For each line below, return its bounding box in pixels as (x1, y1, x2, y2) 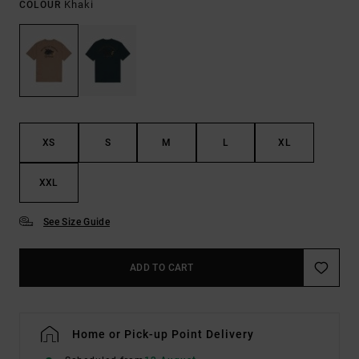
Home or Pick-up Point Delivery (72, 328, 254, 341)
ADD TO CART (130, 262, 193, 274)
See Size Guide (43, 216, 111, 228)
